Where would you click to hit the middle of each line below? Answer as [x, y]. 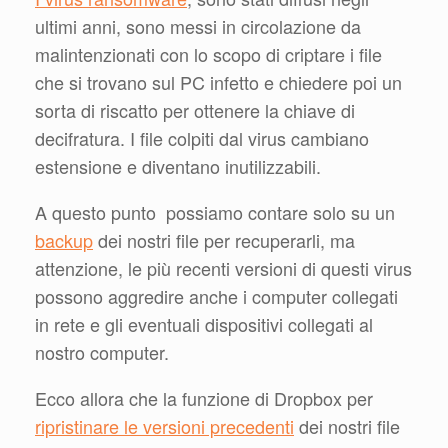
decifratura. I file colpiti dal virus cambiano [202, 138]
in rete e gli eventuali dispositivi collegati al [204, 324]
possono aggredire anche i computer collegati [216, 296]
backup [64, 240]
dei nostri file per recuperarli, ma [224, 240]
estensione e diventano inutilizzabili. [178, 166]
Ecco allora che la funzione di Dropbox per [204, 398]
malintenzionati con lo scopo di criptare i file [208, 54]
